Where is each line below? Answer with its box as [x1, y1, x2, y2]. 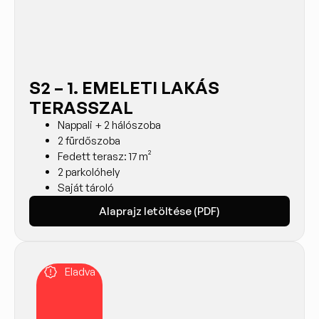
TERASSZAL [29, 96, 133, 118]
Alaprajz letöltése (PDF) [99, 204, 220, 218]
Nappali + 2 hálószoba [58, 117, 161, 132]
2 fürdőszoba [58, 133, 120, 147]
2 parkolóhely [58, 164, 120, 179]
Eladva [65, 264, 95, 278]
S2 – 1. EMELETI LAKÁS [29, 76, 219, 98]
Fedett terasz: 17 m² [58, 149, 151, 163]
